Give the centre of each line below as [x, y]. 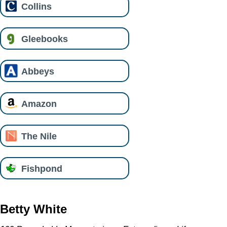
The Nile [39, 136]
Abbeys [38, 71]
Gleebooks [45, 39]
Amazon [39, 103]
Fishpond [42, 168]
